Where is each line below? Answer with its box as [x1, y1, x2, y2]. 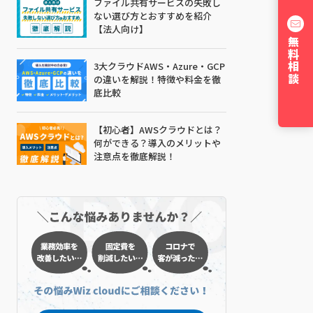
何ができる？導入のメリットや [93, 136, 221, 150]
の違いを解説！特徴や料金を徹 [93, 73, 221, 86]
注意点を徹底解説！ [93, 150, 175, 163]
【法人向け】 [93, 22, 148, 36]
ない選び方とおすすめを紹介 [93, 9, 212, 22]
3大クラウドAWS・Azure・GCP [93, 59, 225, 73]
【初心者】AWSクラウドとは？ [93, 123, 222, 136]
